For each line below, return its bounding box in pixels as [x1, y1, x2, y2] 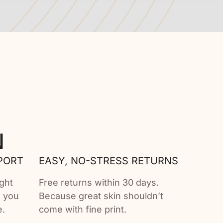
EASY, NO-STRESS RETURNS [39, 155, 179, 167]
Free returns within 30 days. [39, 177, 159, 188]
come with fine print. [39, 204, 127, 215]
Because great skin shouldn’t [39, 191, 164, 202]
